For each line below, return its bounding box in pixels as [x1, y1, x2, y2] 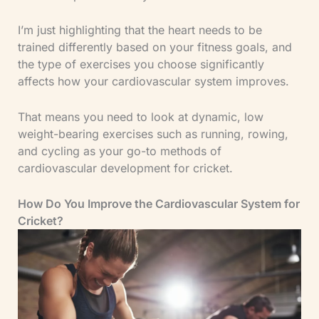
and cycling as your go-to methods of [17, 144, 221, 159]
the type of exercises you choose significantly [17, 57, 264, 72]
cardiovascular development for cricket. [17, 161, 233, 176]
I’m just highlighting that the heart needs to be [17, 23, 262, 38]
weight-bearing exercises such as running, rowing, [17, 127, 288, 142]
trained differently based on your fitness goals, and [17, 40, 292, 55]
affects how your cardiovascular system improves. [17, 74, 289, 89]
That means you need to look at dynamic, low [17, 110, 263, 125]
